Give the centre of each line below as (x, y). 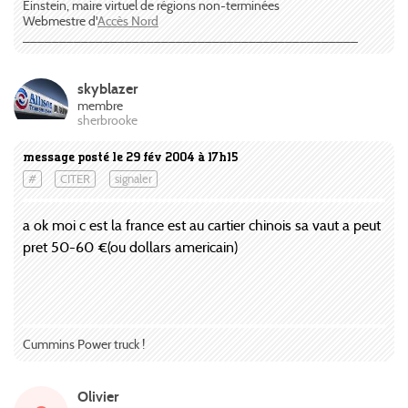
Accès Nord (128, 20)
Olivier (98, 397)
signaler (133, 179)
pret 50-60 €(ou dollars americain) (130, 247)
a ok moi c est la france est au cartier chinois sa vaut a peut (202, 225)
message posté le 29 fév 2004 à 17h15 (131, 156)
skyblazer (107, 88)
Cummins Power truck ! (84, 344)
